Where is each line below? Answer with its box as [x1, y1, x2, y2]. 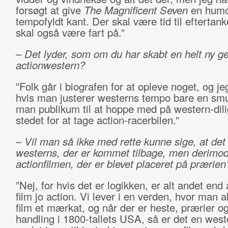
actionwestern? [15, 58, 85, 72]
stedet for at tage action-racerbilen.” [15, 112, 179, 127]
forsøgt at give [15, 3, 84, 17]
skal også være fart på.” [15, 25, 125, 40]
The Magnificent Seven [83, 3, 188, 17]
